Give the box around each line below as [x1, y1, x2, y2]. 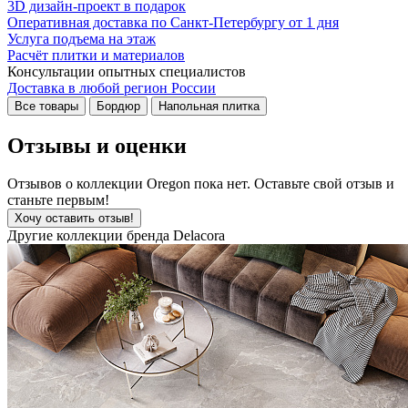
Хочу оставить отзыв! [15, 211, 134, 226]
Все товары [15, 98, 78, 113]
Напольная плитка [158, 98, 260, 113]
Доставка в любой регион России [7, 79, 216, 96]
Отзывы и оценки [7, 133, 187, 158]
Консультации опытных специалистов [7, 63, 246, 79]
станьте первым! [7, 192, 109, 209]
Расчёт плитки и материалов [7, 46, 185, 63]
